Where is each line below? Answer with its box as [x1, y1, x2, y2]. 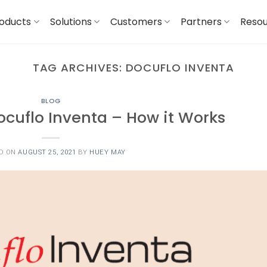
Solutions [49, 14, 92, 29]
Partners [181, 14, 222, 29]
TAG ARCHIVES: [32, 60, 126, 75]
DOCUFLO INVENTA [125, 60, 235, 75]
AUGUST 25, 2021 [18, 148, 76, 156]
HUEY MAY [89, 148, 126, 156]
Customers [110, 14, 162, 29]
